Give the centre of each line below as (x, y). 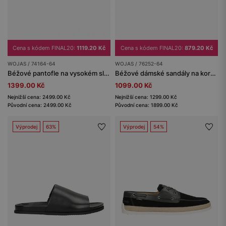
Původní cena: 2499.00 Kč (40, 105)
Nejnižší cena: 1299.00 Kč (146, 97)
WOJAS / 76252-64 (139, 64)
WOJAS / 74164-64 (32, 64)
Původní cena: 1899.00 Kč (147, 105)
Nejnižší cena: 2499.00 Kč (39, 97)
